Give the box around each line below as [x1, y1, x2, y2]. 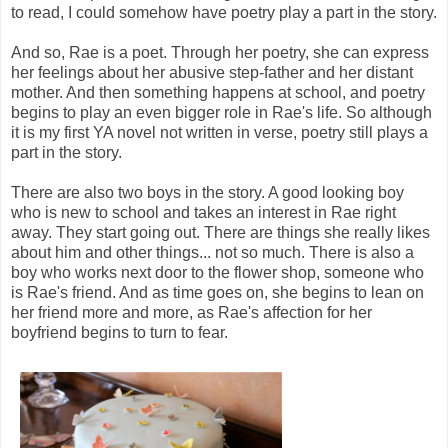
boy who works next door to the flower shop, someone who [11, 264, 424, 282]
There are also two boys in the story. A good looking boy [11, 184, 404, 202]
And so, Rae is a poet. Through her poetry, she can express [11, 44, 429, 62]
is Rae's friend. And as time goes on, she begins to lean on [11, 284, 424, 302]
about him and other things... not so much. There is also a [11, 244, 414, 262]
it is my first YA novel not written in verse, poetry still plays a [11, 124, 428, 142]
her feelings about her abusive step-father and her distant [11, 64, 413, 82]
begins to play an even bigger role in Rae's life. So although [11, 104, 432, 122]
